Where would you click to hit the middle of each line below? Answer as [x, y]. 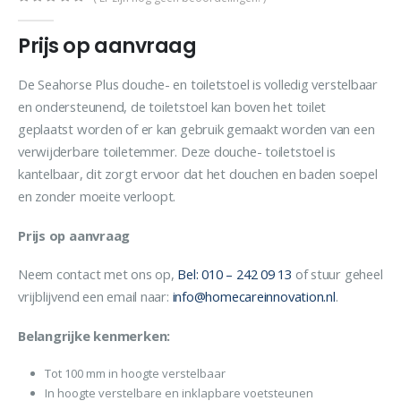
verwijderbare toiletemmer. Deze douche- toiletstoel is [177, 151]
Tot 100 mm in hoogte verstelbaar [135, 374]
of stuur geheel [337, 274]
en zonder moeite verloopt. [97, 196]
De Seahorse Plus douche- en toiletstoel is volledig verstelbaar [198, 84]
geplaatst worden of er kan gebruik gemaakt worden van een [196, 129]
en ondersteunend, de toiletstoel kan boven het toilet [172, 107]
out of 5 [62, 12]
